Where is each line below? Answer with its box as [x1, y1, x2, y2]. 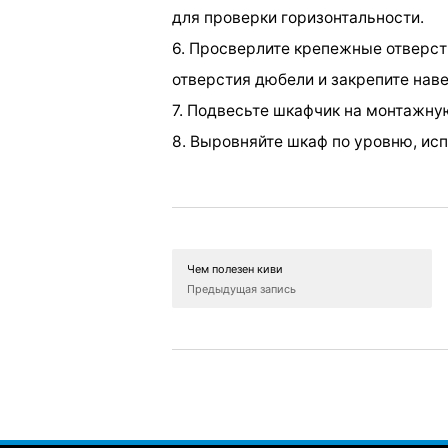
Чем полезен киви [187, 261, 283, 276]
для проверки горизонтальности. [172, 7, 424, 27]
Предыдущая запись [187, 281, 296, 296]
